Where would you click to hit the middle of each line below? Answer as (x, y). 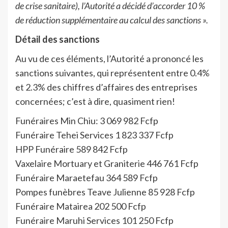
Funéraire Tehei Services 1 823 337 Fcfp (94, 135)
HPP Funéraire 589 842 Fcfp (72, 149)
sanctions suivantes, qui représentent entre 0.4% (112, 73)
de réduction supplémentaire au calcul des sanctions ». (112, 20)
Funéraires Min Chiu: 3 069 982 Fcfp (87, 120)
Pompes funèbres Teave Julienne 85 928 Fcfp (105, 192)
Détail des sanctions (58, 39)
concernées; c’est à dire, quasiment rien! (95, 101)
